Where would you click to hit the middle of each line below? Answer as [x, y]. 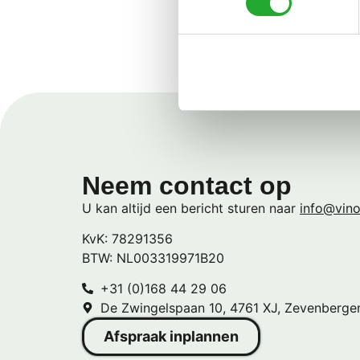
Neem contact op [187, 185]
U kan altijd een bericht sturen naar [191, 208]
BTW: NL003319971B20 [153, 258]
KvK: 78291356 [127, 239]
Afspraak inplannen [171, 337]
